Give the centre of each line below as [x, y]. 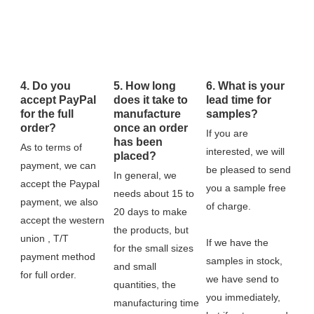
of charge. [229, 206]
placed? [135, 156]
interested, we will [246, 151]
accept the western [62, 220]
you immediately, [244, 297]
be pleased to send [249, 169]
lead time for [239, 100]
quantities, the [144, 284]
